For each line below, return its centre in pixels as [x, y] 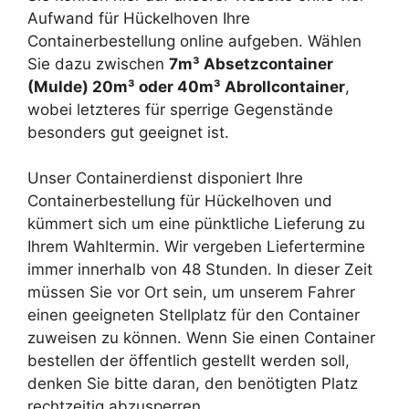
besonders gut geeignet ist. [128, 132]
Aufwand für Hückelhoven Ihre [139, 18]
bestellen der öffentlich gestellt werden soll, [189, 361]
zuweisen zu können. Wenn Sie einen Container [201, 338]
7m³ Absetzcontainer [251, 63]
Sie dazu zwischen [98, 63]
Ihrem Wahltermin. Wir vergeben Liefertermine [196, 247]
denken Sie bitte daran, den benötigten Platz [193, 384]
